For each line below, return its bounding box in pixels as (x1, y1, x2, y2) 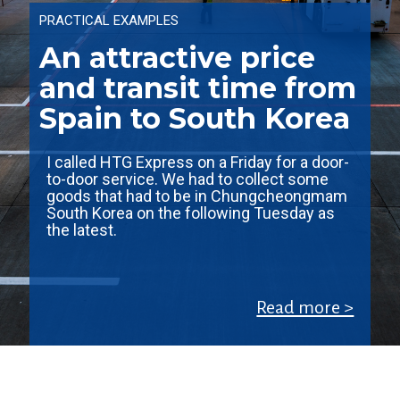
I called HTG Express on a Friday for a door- (46, 153, 349, 172)
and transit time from (39, 71, 357, 106)
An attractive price (39, 40, 316, 76)
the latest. (46, 221, 117, 240)
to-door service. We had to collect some (46, 170, 329, 189)
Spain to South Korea (39, 101, 351, 137)
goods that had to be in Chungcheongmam (46, 187, 347, 206)
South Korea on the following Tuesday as (46, 204, 335, 223)
